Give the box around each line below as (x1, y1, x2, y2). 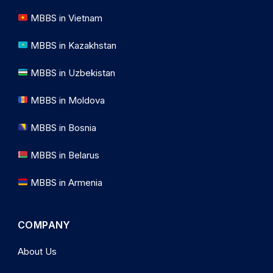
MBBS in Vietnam (28, 12, 103, 24)
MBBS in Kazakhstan (28, 39, 117, 51)
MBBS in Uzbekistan (28, 66, 116, 79)
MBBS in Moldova (28, 94, 105, 106)
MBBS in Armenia (28, 176, 103, 188)
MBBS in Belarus (28, 149, 100, 161)
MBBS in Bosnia (28, 121, 97, 133)
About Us (18, 245, 57, 257)
